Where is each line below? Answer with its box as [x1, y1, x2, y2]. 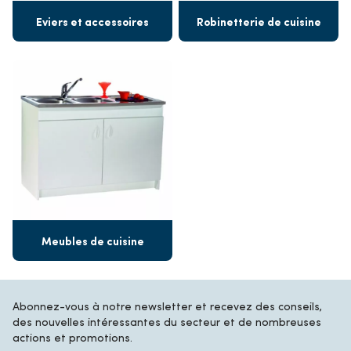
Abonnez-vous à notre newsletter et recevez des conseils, [13, 298, 322, 313]
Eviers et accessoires [36, 13, 149, 29]
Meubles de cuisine [41, 232, 144, 248]
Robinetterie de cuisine [196, 13, 321, 29]
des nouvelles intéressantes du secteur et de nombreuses [13, 313, 321, 329]
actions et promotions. [13, 329, 132, 345]
